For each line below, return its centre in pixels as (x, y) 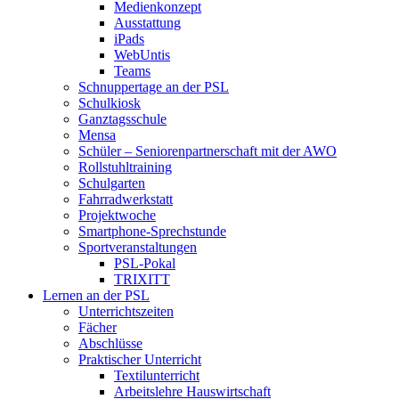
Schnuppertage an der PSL (154, 86)
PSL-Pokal (145, 263)
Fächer (98, 327)
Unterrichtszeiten (126, 311)
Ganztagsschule (122, 118)
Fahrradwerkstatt (126, 199)
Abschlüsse (110, 343)
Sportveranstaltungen (138, 247)
